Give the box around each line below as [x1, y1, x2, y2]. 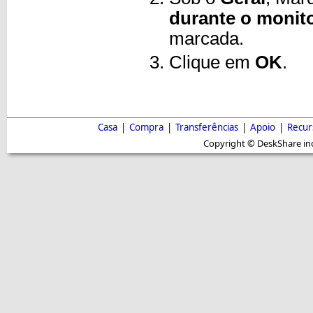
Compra [129, 121, 163, 134]
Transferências [175, 121, 238, 134]
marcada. [169, 28, 249, 48]
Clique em [169, 52, 255, 72]
